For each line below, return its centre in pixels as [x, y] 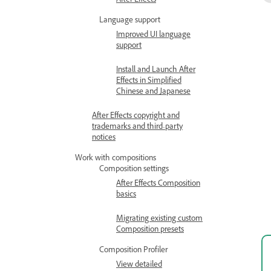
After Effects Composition [158, 184]
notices [104, 139]
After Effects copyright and [136, 117]
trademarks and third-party [137, 128]
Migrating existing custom [159, 220]
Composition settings [134, 170]
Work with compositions [116, 159]
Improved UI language [153, 36]
